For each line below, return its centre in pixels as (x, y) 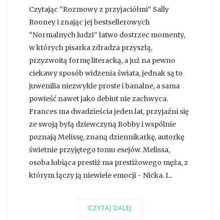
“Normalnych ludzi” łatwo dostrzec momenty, (107, 35)
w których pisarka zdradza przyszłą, (91, 48)
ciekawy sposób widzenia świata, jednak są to (106, 73)
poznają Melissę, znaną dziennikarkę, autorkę (107, 137)
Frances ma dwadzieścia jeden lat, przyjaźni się (109, 112)
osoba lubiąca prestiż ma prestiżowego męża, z (109, 163)
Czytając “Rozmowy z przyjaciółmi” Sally (99, 10)
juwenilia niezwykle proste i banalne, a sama (104, 86)
